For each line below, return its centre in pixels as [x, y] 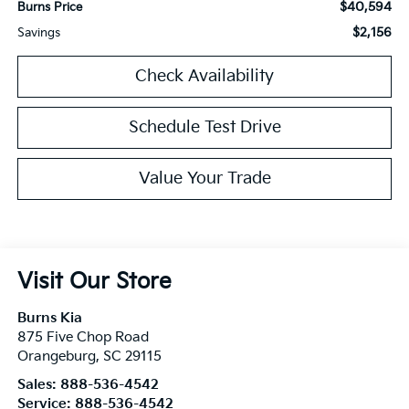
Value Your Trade [204, 178]
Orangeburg [56, 356]
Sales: [38, 384]
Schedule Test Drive [204, 127]
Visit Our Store [94, 281]
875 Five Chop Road [83, 337]
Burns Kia [49, 318]
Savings [38, 32]
